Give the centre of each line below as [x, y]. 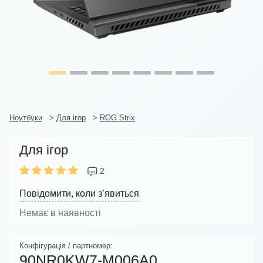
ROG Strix [117, 117]
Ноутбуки [26, 117]
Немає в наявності [60, 213]
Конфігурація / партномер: [66, 245]
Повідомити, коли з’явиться [79, 193]
